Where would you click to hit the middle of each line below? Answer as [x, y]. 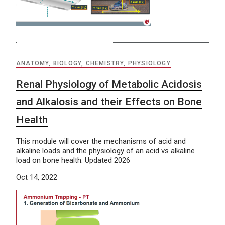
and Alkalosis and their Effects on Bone [109, 102]
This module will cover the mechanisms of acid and [101, 141]
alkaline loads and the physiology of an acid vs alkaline [105, 150]
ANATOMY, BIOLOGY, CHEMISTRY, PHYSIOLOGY [93, 63]
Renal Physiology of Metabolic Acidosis [109, 84]
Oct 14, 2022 [37, 177]
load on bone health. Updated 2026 [73, 160]
